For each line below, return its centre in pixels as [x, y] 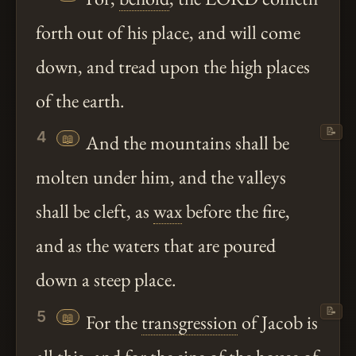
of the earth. [80, 101]
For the [111, 322]
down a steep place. [106, 280]
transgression [189, 322]
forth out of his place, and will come [168, 33]
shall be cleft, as [95, 211]
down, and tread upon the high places [173, 67]
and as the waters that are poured [156, 246]
